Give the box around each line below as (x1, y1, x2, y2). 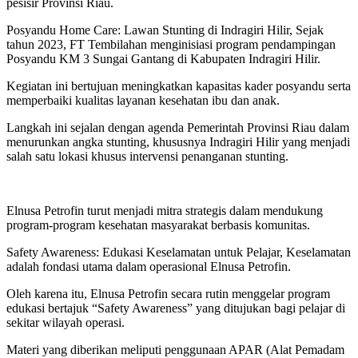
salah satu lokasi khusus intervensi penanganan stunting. (6, 149, 288, 163)
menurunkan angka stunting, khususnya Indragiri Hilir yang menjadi (6, 134, 350, 149)
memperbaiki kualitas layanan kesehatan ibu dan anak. (6, 93, 280, 107)
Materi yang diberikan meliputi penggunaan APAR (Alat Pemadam (6, 342, 344, 356)
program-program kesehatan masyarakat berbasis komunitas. (6, 217, 310, 232)
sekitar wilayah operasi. (6, 315, 125, 329)
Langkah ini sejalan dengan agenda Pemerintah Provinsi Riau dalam (6, 120, 349, 134)
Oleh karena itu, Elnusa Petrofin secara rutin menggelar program (6, 286, 330, 300)
